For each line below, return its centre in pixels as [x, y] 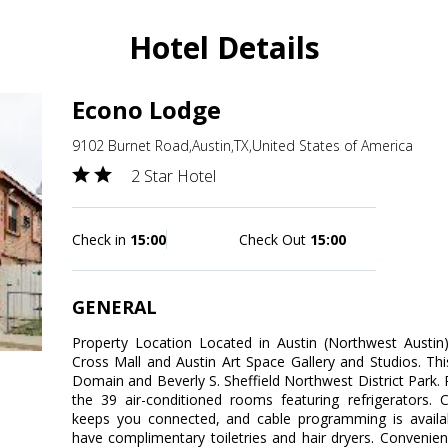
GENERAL [114, 307]
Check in [101, 240]
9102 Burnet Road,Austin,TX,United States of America [242, 146]
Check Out [274, 240]
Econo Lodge [146, 110]
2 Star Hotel [173, 176]
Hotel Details [224, 48]
